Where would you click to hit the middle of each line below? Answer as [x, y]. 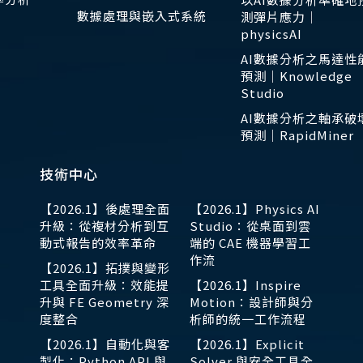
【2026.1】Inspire [246, 285]
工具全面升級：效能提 [105, 285]
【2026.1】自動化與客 [105, 344]
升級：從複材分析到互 [105, 226]
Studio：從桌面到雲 [250, 226]
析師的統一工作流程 [248, 319]
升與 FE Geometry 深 [105, 302]
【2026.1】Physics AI [255, 209]
